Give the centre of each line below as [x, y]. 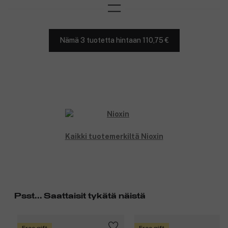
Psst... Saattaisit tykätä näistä [80, 196]
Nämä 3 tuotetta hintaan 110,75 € [114, 40]
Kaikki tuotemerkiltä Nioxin [114, 136]
